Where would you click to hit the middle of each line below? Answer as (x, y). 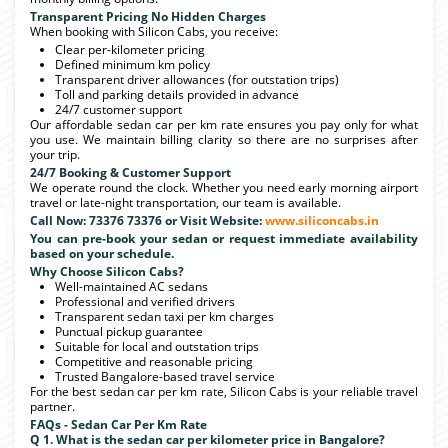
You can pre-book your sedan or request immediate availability (224, 238)
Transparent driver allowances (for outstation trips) (197, 79)
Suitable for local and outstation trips (157, 346)
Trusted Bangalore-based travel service (165, 376)
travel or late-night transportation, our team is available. (185, 202)
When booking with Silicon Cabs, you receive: (154, 31)
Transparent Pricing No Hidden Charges (148, 16)
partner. (52, 406)
